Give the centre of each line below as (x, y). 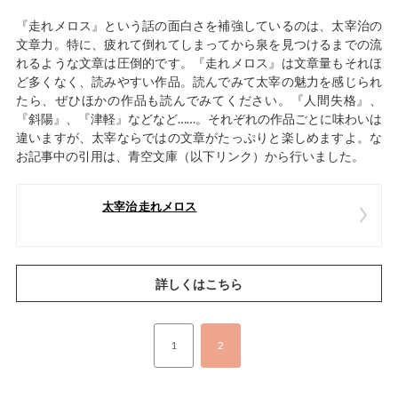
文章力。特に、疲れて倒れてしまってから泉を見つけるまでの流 (199, 44)
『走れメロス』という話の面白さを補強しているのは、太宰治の (199, 26)
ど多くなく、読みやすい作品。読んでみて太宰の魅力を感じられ (199, 82)
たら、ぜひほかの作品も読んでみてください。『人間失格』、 (199, 100)
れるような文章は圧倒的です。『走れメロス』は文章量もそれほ (199, 63)
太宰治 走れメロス (150, 207)
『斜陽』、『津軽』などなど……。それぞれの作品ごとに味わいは (199, 119)
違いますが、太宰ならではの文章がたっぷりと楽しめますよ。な (199, 138)
